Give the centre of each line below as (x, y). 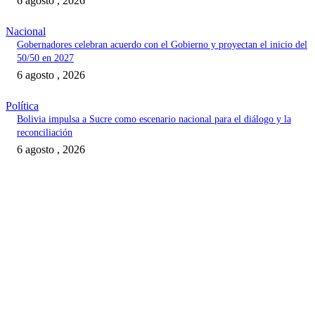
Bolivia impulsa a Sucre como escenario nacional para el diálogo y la (154, 120)
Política (22, 106)
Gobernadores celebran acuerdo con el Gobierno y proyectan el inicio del (162, 45)
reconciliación (45, 133)
